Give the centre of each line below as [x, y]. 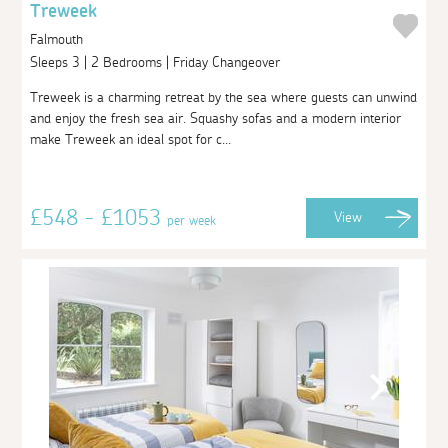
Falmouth [57, 39]
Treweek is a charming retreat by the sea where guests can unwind [224, 97]
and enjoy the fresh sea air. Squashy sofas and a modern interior [216, 118]
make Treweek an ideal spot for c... [131, 139]
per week [192, 220]
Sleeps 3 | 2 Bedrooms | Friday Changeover [157, 62]
